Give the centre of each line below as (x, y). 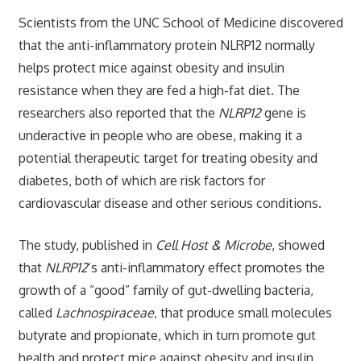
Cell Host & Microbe (213, 245)
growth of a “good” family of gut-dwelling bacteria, (166, 290)
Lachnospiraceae (104, 312)
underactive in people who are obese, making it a (160, 135)
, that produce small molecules (243, 312)
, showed (298, 245)
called (37, 312)
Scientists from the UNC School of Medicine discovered (180, 22)
